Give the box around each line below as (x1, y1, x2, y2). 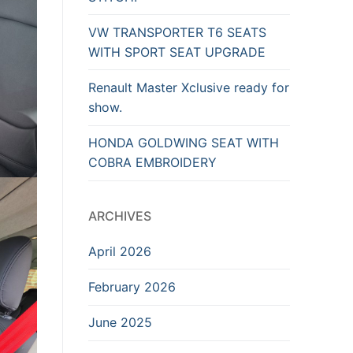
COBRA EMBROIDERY (88, 154, 217, 171)
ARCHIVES (88, 207, 151, 224)
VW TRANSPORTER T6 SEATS (88, 24, 266, 40)
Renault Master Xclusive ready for (88, 80, 289, 96)
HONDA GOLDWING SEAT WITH (88, 135, 279, 151)
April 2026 (88, 243, 151, 259)
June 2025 (88, 314, 152, 331)
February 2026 (88, 278, 176, 295)
